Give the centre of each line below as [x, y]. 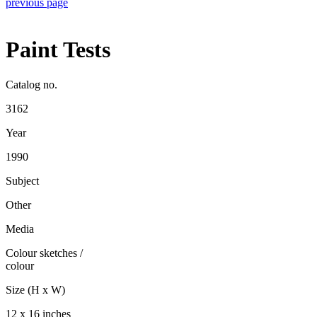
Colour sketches [41, 253]
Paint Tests [58, 50]
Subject [22, 180]
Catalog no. [31, 84]
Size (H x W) [35, 289]
